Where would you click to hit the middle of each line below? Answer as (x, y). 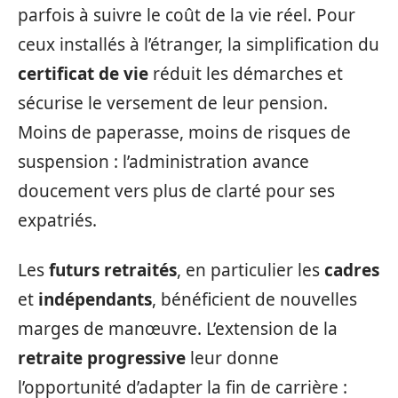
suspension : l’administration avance (163, 162)
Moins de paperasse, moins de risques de (184, 132)
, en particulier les (251, 270)
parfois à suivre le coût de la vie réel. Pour (187, 15)
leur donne (232, 358)
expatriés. (57, 220)
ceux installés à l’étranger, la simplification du (199, 44)
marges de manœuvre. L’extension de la (178, 328)
